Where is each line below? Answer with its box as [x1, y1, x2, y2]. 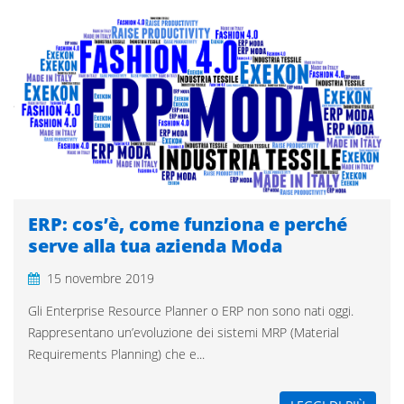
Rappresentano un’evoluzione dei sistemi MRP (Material [28, 324, 339, 342]
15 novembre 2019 [47, 270, 154, 288]
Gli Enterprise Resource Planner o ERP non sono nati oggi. [28, 302, 353, 320]
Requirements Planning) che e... [28, 345, 205, 363]
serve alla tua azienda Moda [28, 234, 282, 259]
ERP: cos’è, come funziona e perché [28, 212, 347, 237]
